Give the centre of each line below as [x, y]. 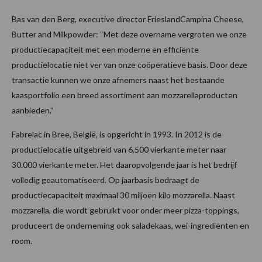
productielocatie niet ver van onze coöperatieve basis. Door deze [130, 64]
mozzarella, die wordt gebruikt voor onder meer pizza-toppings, [125, 210]
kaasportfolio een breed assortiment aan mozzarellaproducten [125, 95]
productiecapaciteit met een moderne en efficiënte [105, 49]
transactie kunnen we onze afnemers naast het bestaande [118, 80]
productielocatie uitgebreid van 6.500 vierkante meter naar [119, 149]
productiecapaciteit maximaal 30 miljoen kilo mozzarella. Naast [123, 195]
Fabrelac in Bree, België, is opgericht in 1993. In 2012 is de [117, 134]
